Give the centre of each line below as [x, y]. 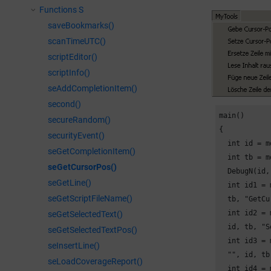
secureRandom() [79, 120]
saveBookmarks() [81, 25]
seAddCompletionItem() [93, 88]
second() [64, 104]
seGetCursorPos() [82, 167]
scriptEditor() [73, 57]
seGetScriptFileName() [90, 198]
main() [232, 116]
